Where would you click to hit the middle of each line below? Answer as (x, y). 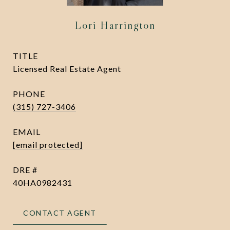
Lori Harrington (115, 25)
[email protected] (48, 145)
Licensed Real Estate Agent (67, 69)
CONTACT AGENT (60, 213)
